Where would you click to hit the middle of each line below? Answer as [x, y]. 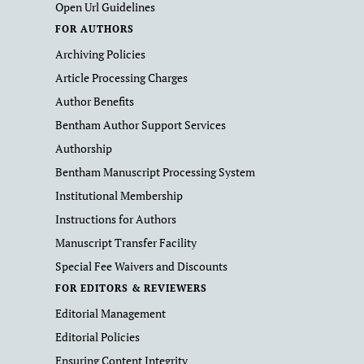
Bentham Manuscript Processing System [155, 172]
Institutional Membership [119, 195]
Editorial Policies [97, 337]
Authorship [84, 148]
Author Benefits [95, 101]
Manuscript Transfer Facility [126, 243]
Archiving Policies [100, 54]
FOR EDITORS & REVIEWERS [132, 288]
